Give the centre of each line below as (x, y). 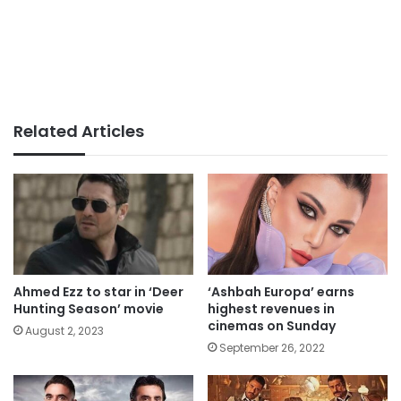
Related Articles (79, 131)
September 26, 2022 (272, 347)
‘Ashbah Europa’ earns (281, 291)
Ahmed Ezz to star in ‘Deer (98, 291)
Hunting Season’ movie (89, 308)
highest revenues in (271, 308)
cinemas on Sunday (272, 325)
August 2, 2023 (64, 330)
